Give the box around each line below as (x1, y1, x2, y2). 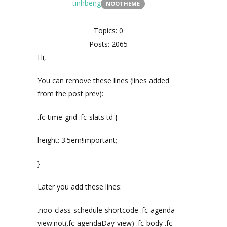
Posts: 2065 (89, 39, 128, 49)
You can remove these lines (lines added (37, 75, 169, 85)
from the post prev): (37, 89, 103, 98)
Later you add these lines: (37, 182, 122, 192)
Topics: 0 (94, 26, 123, 35)
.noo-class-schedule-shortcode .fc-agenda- (37, 205, 177, 215)
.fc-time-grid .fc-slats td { (37, 112, 118, 122)
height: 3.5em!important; (37, 135, 117, 145)
